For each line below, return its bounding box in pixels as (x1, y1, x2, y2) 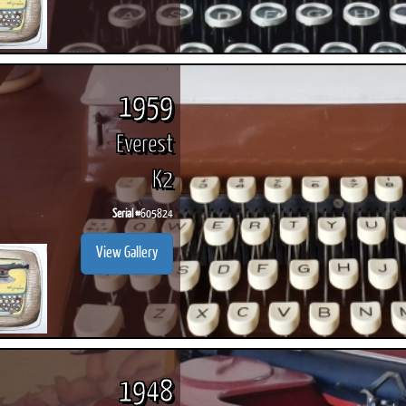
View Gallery (95, 246, 158, 262)
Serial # (111, 208, 140, 221)
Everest (115, 133, 173, 159)
